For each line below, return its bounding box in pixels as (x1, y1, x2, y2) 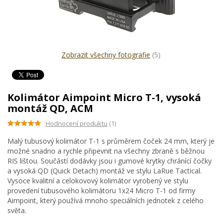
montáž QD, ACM (7, 102, 93, 115)
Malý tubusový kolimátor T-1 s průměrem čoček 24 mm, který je (7, 136, 215, 146)
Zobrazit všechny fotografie (61, 50, 150, 59)
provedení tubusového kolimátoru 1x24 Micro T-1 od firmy (7, 186, 195, 195)
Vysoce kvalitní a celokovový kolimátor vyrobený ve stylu (7, 176, 188, 185)
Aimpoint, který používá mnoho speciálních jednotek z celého (7, 196, 204, 205)
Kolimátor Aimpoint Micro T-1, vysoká (7, 91, 201, 104)
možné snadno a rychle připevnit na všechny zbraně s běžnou (7, 146, 205, 156)
